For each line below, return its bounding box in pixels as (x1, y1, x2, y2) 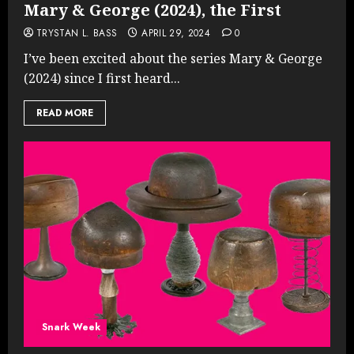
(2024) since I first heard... (24, 69, 180, 87)
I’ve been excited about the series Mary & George (24, 49, 322, 67)
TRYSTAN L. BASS (36, 25, 118, 40)
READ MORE (36, 105, 93, 120)
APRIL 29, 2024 (141, 25, 211, 40)
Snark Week (42, 319, 100, 334)
